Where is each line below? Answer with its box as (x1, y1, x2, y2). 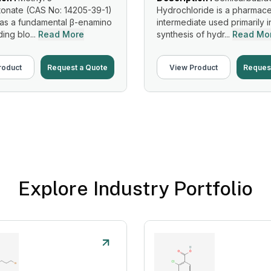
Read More (38, 29, 84, 39)
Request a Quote (47, 62, 108, 72)
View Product (169, 62, 218, 72)
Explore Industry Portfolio (18, 177, 253, 200)
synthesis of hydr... (157, 29, 230, 39)
